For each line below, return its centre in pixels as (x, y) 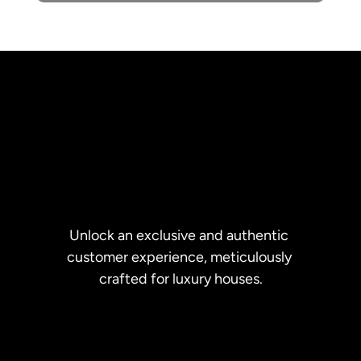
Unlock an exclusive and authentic (178, 235)
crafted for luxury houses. (180, 279)
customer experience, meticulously (179, 257)
